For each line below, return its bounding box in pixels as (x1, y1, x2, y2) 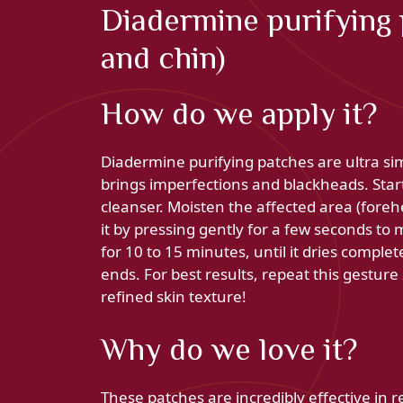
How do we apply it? (101, 94, 377, 131)
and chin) (101, 39, 226, 76)
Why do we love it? (101, 331, 357, 368)
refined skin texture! (101, 285, 246, 307)
